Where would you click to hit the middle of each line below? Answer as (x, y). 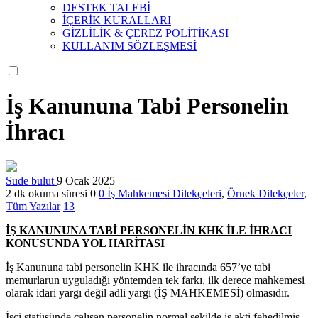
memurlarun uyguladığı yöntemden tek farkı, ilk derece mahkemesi (155, 280)
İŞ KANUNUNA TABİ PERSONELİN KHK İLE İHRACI (149, 231)
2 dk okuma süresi (46, 194)
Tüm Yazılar (33, 207)
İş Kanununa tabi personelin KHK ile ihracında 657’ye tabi (138, 268)
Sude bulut (31, 181)
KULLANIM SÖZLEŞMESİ (130, 45)
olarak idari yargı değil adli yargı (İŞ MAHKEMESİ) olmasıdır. (148, 293)
